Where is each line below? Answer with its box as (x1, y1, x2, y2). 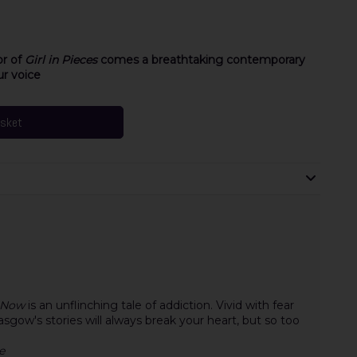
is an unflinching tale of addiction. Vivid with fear (24, 298, 294, 313)
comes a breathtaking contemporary (96, 53, 305, 68)
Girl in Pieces (24, 53, 97, 68)
